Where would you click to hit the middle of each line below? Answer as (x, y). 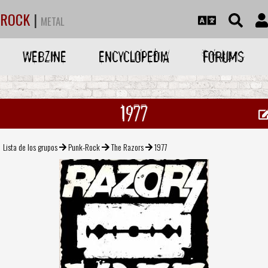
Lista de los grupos (30, 147)
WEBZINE (45, 57)
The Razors (127, 147)
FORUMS (223, 57)
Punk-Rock (84, 147)
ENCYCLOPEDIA (134, 57)
